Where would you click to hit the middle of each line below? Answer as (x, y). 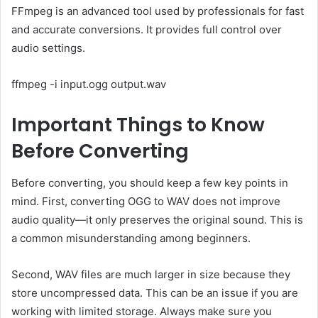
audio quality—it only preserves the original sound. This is (157, 219)
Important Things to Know (138, 125)
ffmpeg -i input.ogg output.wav (89, 84)
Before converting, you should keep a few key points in (150, 182)
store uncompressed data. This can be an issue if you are (155, 292)
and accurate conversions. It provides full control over (147, 30)
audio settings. (48, 48)
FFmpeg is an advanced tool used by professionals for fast (158, 11)
